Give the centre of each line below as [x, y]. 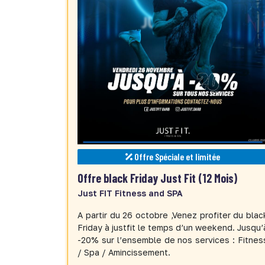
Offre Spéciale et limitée [176, 156]
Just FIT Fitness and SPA [130, 193]
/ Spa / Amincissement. [124, 253]
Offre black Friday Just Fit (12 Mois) [157, 178]
